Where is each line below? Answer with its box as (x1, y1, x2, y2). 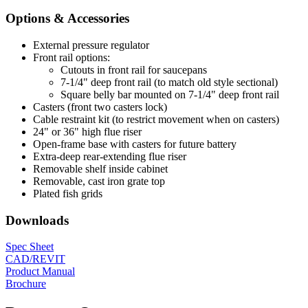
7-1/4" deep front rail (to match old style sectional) (60, 76, 278, 89)
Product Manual (5, 265, 75, 278)
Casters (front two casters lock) (33, 101, 167, 113)
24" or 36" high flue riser (33, 126, 142, 138)
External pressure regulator (33, 39, 149, 52)
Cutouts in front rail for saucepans (60, 64, 207, 76)
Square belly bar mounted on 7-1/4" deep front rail (60, 89, 279, 101)
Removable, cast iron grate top (33, 175, 165, 188)
